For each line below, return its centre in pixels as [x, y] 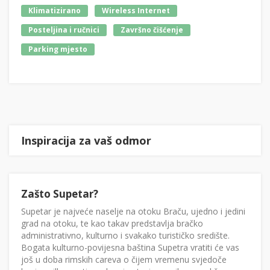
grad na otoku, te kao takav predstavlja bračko [112, 224]
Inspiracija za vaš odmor [86, 141]
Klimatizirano [55, 11]
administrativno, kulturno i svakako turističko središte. [125, 236]
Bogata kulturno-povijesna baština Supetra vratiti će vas [130, 248]
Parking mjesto [58, 49]
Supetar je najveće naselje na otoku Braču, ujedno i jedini [133, 212]
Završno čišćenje [152, 30]
